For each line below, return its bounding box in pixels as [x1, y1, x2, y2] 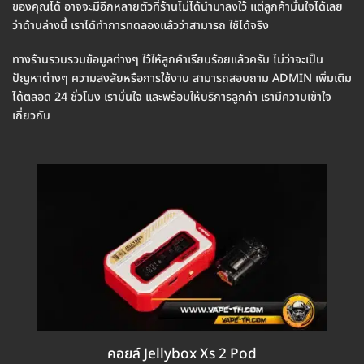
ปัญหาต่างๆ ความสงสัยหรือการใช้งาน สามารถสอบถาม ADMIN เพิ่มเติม [12, 69, 352, 87]
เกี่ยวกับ [12, 106, 50, 124]
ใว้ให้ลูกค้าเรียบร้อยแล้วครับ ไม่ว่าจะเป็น [139, 50, 323, 68]
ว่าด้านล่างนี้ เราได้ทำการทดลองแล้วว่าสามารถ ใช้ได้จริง [12, 17, 269, 35]
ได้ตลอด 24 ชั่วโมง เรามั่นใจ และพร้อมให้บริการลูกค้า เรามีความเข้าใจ [12, 88, 331, 106]
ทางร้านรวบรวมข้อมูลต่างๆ [12, 50, 139, 68]
